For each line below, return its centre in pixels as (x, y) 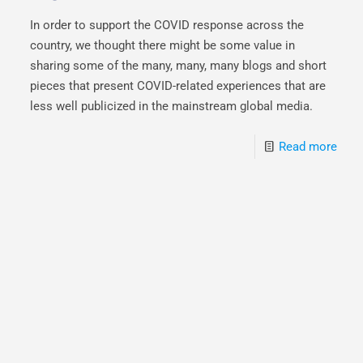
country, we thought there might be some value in (163, 45)
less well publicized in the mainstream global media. (172, 106)
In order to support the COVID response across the (167, 25)
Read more (307, 146)
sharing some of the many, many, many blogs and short (179, 65)
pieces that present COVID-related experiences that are (178, 85)
